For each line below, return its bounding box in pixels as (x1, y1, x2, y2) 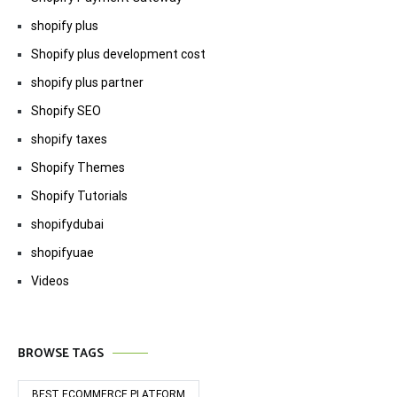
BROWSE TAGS (18, 343, 104, 364)
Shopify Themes (31, 160, 125, 175)
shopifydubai (31, 216, 104, 231)
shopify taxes (31, 131, 107, 146)
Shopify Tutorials (31, 188, 128, 203)
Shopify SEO (31, 103, 101, 118)
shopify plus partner (31, 74, 144, 90)
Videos (31, 273, 69, 288)
